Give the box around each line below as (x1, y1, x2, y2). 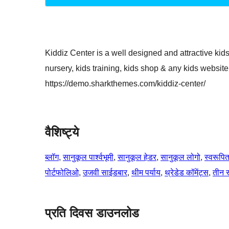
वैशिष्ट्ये (45, 125, 79, 140)
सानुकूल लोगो (161, 153, 200, 162)
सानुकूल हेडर (118, 153, 156, 162)
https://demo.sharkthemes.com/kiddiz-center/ (45, 79, 205, 88)
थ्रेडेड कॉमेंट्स (165, 168, 209, 177)
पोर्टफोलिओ (45, 168, 79, 177)
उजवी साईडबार (83, 168, 127, 177)
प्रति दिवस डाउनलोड (45, 206, 139, 220)
